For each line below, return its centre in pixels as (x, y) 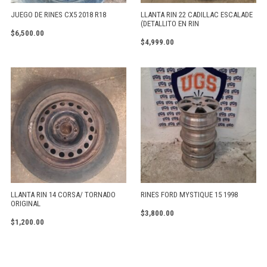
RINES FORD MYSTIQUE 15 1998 (189, 195)
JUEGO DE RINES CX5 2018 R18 (58, 15)
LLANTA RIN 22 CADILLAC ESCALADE (197, 15)
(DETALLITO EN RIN (170, 24)
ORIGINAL (26, 204)
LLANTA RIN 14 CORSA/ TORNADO (63, 195)
